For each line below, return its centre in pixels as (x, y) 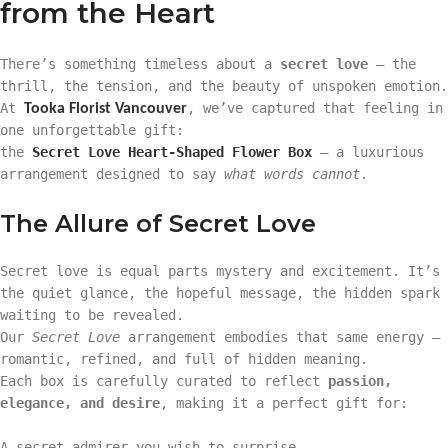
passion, (360, 380)
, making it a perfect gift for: (284, 402)
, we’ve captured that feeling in (315, 107)
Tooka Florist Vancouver (105, 108)
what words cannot (292, 173)
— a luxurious (368, 151)
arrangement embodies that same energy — (280, 336)
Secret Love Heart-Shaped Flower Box (172, 151)
